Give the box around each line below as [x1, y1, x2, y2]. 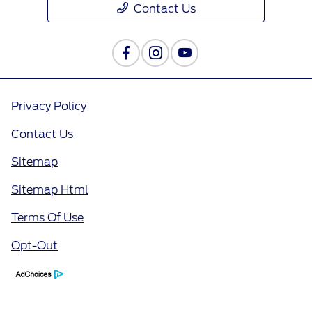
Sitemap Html [11, 183, 88, 197]
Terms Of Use [11, 211, 84, 225]
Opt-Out [11, 239, 58, 253]
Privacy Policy [11, 100, 86, 114]
